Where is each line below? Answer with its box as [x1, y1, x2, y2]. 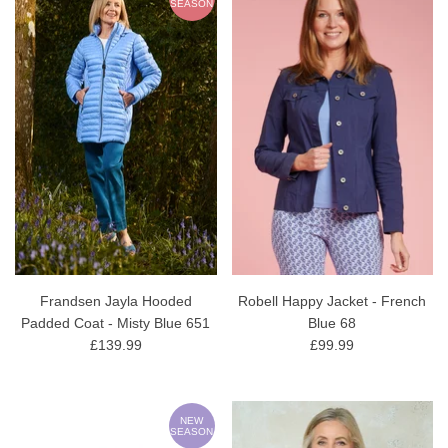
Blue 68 [308, 315, 357, 332]
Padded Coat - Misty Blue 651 [21, 315, 211, 332]
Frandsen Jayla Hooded [39, 293, 192, 310]
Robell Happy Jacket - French [238, 293, 427, 310]
